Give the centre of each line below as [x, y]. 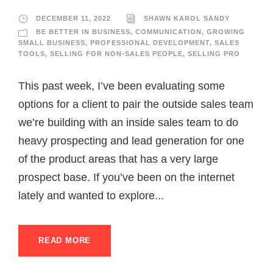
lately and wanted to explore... [91, 196]
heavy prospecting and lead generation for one [131, 141]
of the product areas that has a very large [118, 159]
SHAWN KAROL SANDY [187, 18]
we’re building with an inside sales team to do [128, 123]
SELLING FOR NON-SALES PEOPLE [116, 54]
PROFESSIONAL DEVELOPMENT [150, 43]
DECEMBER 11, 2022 [73, 18]
